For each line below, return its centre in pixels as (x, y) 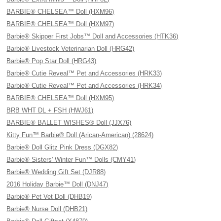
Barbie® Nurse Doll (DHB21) (47, 209)
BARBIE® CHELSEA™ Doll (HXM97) (60, 24)
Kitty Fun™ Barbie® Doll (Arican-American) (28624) (80, 135)
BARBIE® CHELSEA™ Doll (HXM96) (60, 12)
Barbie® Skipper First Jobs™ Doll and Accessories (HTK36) (92, 36)
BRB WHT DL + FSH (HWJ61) (50, 110)
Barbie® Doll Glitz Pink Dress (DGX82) (62, 147)
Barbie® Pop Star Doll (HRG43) (52, 61)
